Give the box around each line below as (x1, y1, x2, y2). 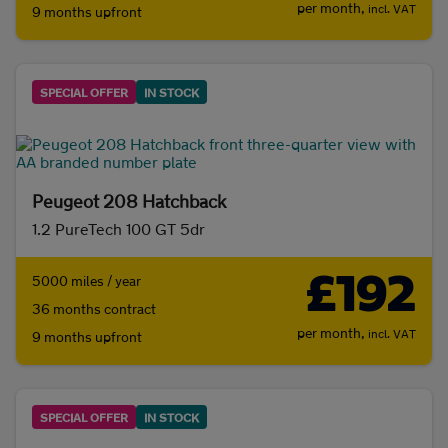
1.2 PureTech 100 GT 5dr (32, 219, 205, 239)
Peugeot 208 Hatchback (32, 190, 226, 213)
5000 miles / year (32, 272, 141, 290)
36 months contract (32, 300, 156, 318)
